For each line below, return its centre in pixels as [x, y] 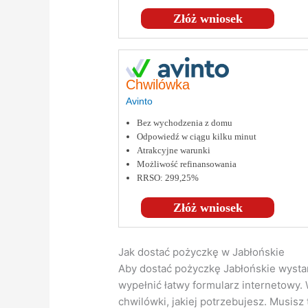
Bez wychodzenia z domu [185, 123]
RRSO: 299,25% [168, 178]
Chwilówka [158, 85]
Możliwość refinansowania [187, 164]
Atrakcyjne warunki [174, 151]
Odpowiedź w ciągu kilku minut [197, 137]
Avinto [140, 101]
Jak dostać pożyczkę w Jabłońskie [202, 252]
